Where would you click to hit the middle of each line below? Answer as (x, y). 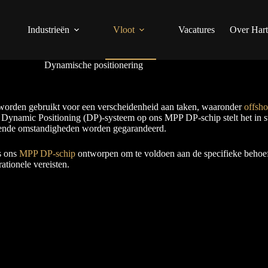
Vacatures (196, 30)
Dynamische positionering (94, 65)
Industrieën (48, 30)
